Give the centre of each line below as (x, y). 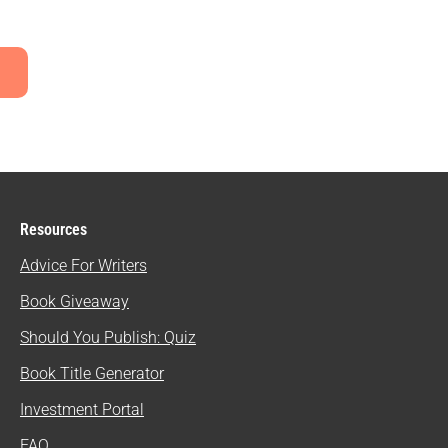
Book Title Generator (91, 373)
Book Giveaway (74, 301)
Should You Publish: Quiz (107, 337)
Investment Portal (81, 409)
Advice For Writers (83, 265)
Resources (53, 229)
